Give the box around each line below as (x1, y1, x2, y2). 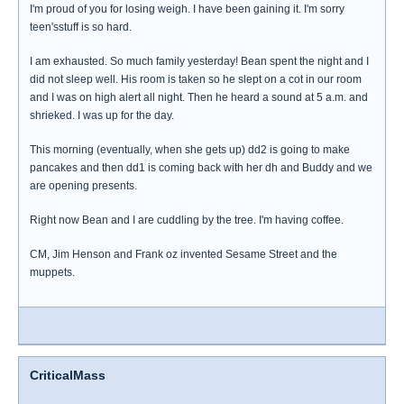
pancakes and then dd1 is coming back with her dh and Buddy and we (30, 161, 372, 174)
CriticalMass (30, 368, 106, 382)
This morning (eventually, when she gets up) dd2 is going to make (30, 143, 350, 156)
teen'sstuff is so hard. (30, 21, 132, 33)
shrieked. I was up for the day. (30, 109, 174, 122)
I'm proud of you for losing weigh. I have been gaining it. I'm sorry (30, 3, 344, 15)
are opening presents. (30, 179, 137, 192)
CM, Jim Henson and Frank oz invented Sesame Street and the (30, 248, 337, 261)
